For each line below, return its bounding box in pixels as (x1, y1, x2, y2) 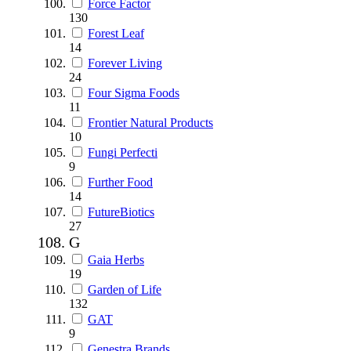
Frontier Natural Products (88, 115, 213, 129)
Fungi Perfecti (88, 145, 157, 159)
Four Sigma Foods (88, 85, 179, 100)
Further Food (88, 175, 153, 189)
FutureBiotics (88, 204, 154, 219)
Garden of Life (88, 282, 161, 296)
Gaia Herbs (88, 252, 144, 266)
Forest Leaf (88, 26, 144, 40)
